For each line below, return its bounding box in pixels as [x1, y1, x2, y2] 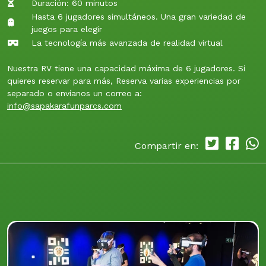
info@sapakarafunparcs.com [7, 100, 122, 110]
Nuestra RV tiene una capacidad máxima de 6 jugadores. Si [7, 63, 245, 73]
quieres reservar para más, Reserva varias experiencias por [7, 75, 240, 85]
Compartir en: [135, 140, 201, 151]
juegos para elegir [31, 24, 102, 34]
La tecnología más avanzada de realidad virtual [31, 37, 223, 47]
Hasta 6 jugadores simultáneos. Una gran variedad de [31, 11, 246, 21]
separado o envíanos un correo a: [7, 88, 142, 98]
